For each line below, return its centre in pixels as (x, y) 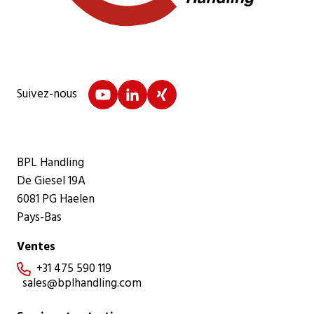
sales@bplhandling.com (82, 283)
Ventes (36, 247)
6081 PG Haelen (56, 199)
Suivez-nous (47, 94)
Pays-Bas (39, 217)
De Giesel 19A (51, 181)
